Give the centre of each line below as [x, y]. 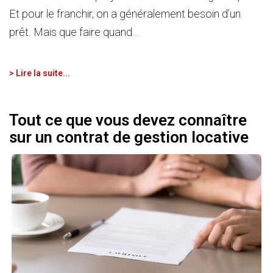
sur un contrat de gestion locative [129, 137]
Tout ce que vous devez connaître [128, 120]
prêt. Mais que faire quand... [74, 32]
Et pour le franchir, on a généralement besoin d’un [125, 14]
